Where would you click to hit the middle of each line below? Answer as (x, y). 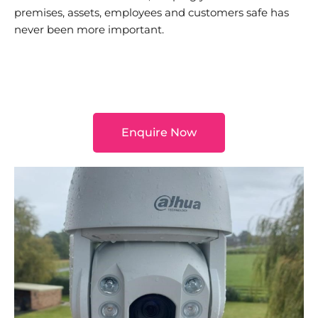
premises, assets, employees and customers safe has (152, 12)
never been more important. (89, 29)
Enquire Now (159, 132)
